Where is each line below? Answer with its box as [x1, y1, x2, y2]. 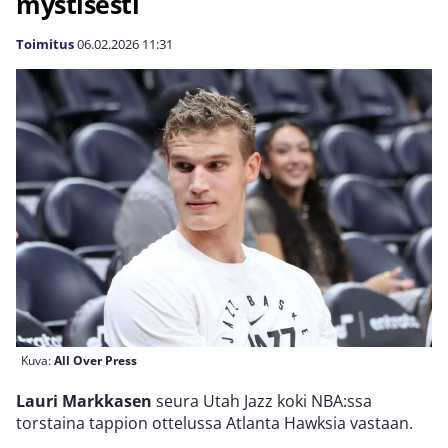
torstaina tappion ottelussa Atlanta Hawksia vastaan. [16, 411, 413, 434]
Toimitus [16, 35, 74, 53]
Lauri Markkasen [16, 389, 152, 412]
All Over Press [54, 351, 137, 369]
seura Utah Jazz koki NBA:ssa [152, 389, 372, 412]
